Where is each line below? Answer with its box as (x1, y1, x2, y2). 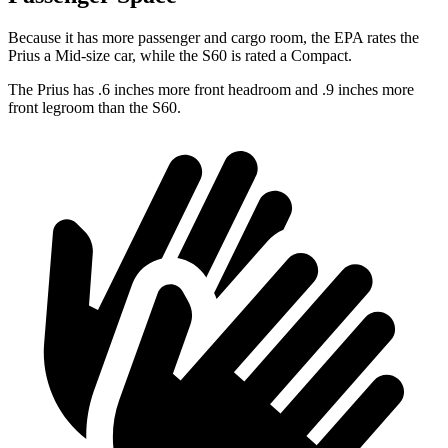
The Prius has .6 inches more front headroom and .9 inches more (8, 81, 414, 99)
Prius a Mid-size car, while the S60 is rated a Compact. (8, 47, 352, 65)
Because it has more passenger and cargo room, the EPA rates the (8, 29, 419, 47)
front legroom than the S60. (8, 99, 181, 117)
